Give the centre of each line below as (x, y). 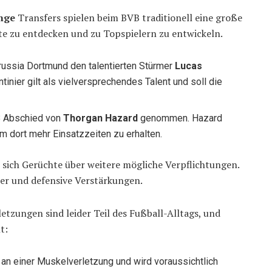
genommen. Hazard (180, 118)
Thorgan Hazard (101, 118)
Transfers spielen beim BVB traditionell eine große (129, 18)
